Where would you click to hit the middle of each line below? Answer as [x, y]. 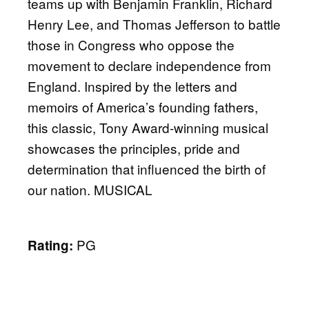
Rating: [50, 245]
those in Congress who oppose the [131, 45]
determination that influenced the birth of [147, 169]
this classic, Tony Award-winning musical [148, 128]
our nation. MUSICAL [90, 190]
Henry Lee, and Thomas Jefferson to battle [154, 24]
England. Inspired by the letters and [132, 86]
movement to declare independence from [149, 66]
